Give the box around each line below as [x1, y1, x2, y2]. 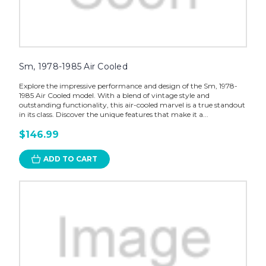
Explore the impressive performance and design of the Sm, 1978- [18, 81, 237, 91]
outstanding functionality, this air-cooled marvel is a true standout [18, 100, 245, 110]
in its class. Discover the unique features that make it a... [18, 110, 208, 119]
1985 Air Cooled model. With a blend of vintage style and [18, 91, 210, 100]
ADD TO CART [43, 154, 97, 164]
